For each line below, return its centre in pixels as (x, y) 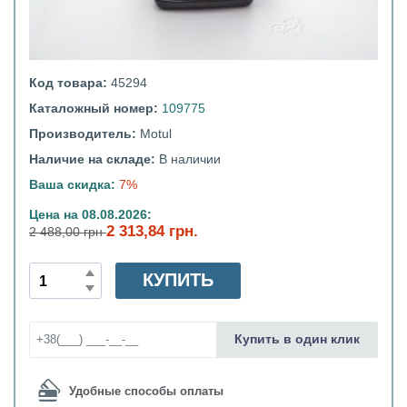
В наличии (190, 159)
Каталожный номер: (95, 109)
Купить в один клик (297, 339)
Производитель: (84, 134)
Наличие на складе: (94, 159)
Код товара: (70, 83)
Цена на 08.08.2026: (90, 215)
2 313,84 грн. (152, 231)
